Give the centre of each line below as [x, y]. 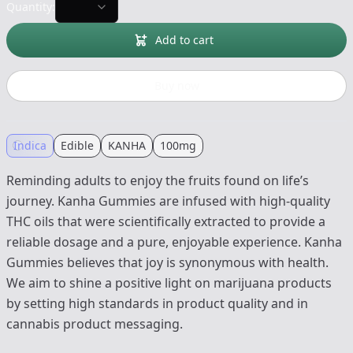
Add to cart [184, 40]
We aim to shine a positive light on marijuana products [169, 283]
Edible [77, 146]
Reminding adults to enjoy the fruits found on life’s [158, 181]
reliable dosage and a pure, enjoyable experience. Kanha [174, 242]
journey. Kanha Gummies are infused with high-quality [168, 201]
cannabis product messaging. [95, 324]
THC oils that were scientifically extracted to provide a [166, 222]
